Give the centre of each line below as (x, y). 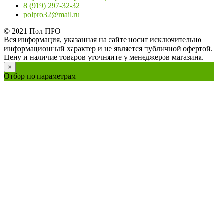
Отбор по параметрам (40, 76)
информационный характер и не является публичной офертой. (108, 48)
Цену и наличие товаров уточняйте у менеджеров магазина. (104, 57)
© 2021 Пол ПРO (32, 31)
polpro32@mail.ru (52, 14)
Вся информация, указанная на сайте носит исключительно (103, 39)
